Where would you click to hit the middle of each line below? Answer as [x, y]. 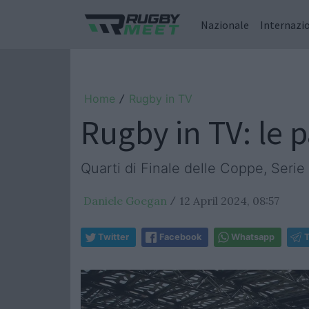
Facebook [180, 237]
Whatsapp [253, 237]
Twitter [113, 237]
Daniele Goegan [125, 201]
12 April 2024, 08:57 [229, 201]
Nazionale [225, 24]
